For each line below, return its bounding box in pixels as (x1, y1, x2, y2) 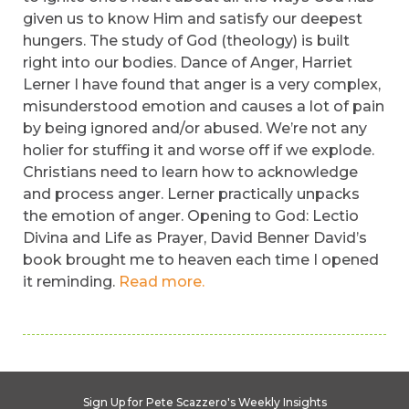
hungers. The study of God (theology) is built (23, 32, 350, 49)
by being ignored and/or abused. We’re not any (23, 120, 367, 137)
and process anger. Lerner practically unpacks (23, 185, 360, 203)
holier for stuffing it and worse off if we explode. (23, 142, 374, 159)
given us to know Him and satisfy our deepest (23, 10, 362, 27)
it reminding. (23, 273, 119, 290)
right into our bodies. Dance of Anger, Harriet (23, 54, 352, 71)
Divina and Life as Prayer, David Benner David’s (23, 229, 367, 246)
